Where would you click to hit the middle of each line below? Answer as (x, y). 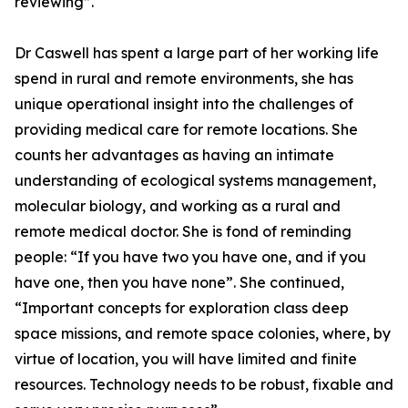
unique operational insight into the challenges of (184, 104)
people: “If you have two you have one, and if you (190, 257)
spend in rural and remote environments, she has (184, 79)
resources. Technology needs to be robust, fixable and (204, 385)
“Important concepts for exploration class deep (182, 308)
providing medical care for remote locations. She (186, 130)
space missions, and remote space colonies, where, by (203, 334)
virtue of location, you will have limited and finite (186, 359)
